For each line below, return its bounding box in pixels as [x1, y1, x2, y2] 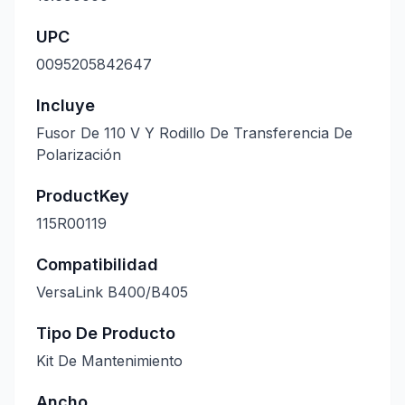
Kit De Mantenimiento [36, 352, 183, 370]
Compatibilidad [36, 255, 158, 274]
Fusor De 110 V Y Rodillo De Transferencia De [36, 124, 353, 142]
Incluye [36, 96, 95, 115]
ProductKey [36, 186, 129, 205]
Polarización [36, 146, 121, 164]
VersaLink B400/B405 [36, 283, 188, 301]
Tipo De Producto [36, 324, 175, 343]
